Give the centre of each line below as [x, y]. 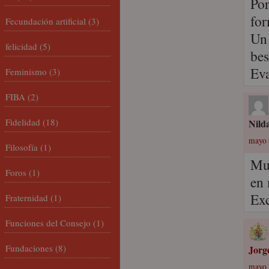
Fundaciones [29, 248]
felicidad [21, 46]
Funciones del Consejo [48, 223]
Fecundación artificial [46, 21]
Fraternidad [27, 198]
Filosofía [22, 147]
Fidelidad [23, 122]
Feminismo [26, 71]
